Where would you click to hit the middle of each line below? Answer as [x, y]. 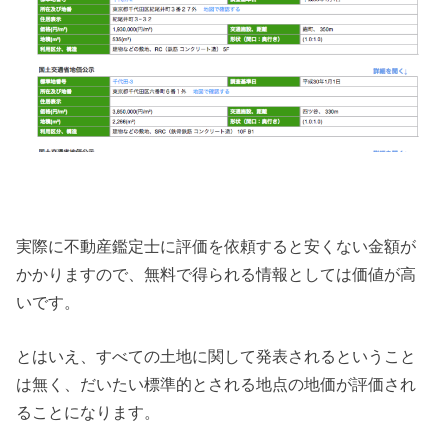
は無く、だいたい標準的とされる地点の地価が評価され [216, 383]
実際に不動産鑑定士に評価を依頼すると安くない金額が [216, 245]
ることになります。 [88, 411]
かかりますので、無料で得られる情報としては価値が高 [216, 273]
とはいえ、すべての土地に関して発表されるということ [216, 355]
